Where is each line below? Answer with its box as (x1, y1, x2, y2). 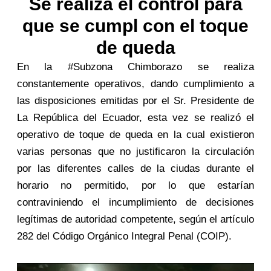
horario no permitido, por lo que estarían (16, 179, 255, 191)
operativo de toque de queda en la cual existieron (16, 128, 255, 140)
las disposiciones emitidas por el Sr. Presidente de (16, 94, 255, 106)
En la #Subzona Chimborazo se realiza (16, 60, 255, 73)
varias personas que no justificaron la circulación (16, 145, 255, 157)
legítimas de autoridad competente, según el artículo (16, 213, 255, 225)
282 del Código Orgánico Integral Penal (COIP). (16, 230, 232, 242)
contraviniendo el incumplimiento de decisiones (16, 196, 255, 208)
